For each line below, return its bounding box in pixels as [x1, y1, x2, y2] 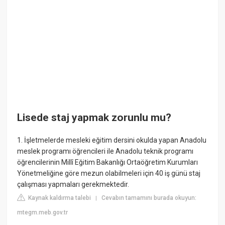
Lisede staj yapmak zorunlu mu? [17, 111, 172, 124]
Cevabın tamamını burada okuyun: [101, 194, 197, 202]
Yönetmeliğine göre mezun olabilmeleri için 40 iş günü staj [17, 169, 201, 178]
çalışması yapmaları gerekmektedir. [17, 180, 130, 189]
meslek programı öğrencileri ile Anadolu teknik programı [17, 147, 194, 156]
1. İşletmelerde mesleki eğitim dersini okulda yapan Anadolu [17, 136, 207, 145]
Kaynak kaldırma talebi [27, 194, 91, 202]
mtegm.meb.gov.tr [17, 209, 68, 216]
